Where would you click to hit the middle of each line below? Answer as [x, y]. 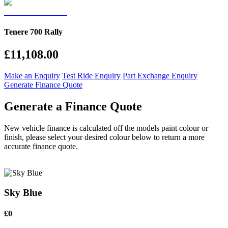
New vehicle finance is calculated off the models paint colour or [106, 128]
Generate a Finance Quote [73, 107]
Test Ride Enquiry [91, 76]
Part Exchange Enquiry [160, 76]
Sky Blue [23, 192]
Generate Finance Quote [43, 85]
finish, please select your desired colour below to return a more [104, 137]
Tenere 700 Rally [33, 32]
